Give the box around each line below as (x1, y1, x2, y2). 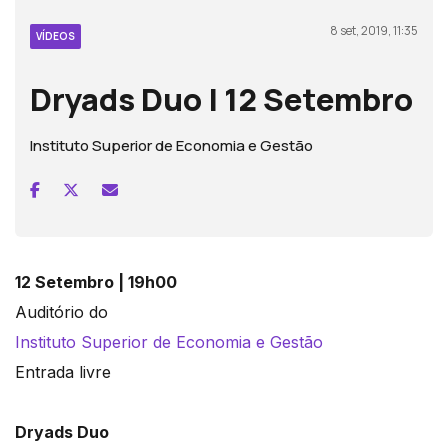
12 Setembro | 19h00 (15, 272, 177, 293)
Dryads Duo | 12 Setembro (30, 78, 413, 121)
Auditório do (15, 302, 108, 323)
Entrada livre (15, 362, 116, 383)
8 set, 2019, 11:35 (330, 22, 418, 40)
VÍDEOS (36, 29, 75, 44)
